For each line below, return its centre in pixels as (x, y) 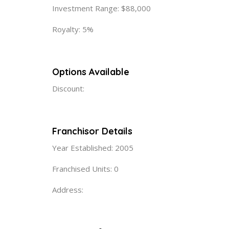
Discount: (68, 88)
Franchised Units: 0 (85, 168)
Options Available (91, 72)
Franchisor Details (92, 131)
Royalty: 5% (73, 29)
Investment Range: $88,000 (101, 8)
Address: (68, 189)
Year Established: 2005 (93, 147)
